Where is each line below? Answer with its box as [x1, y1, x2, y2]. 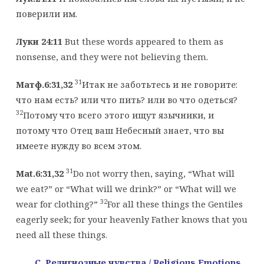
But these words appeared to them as [62, 35, 223, 47]
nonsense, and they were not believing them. [15, 50, 208, 62]
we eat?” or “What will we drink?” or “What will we [15, 182, 236, 194]
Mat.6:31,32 [15, 167, 64, 179]
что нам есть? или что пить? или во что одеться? [15, 93, 237, 105]
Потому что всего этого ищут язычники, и [22, 108, 214, 121]
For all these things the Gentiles [107, 197, 243, 210]
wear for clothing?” [15, 197, 100, 210]
